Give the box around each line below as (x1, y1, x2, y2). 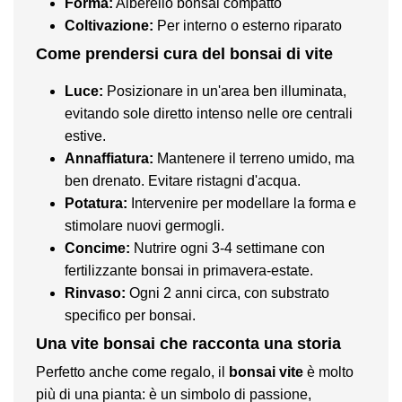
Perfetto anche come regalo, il (36, 364, 229, 380)
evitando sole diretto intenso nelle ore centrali (65, 105, 353, 121)
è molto (303, 364, 354, 380)
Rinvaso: (65, 284, 126, 301)
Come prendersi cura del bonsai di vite (36, 45, 333, 64)
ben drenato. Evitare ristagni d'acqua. (65, 172, 301, 188)
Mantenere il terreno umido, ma (153, 150, 354, 166)
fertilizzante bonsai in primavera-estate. (65, 262, 313, 278)
